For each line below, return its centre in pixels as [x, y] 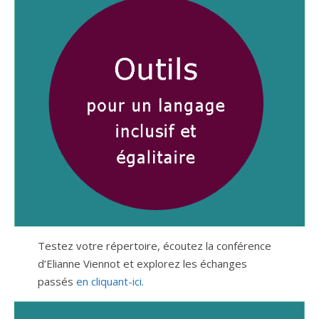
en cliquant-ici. [110, 282]
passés [57, 282]
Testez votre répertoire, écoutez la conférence [154, 246]
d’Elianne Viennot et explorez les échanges [142, 264]
